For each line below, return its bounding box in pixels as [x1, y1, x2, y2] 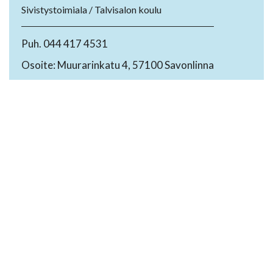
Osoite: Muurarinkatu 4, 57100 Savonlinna [21, 58, 214, 72]
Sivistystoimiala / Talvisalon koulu [21, 4, 161, 16]
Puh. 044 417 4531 [21, 37, 108, 51]
